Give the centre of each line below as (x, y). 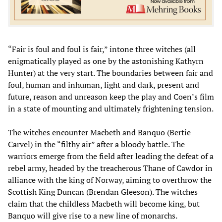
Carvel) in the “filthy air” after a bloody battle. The (96, 144)
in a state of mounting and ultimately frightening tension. (111, 109)
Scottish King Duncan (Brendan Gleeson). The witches (103, 192)
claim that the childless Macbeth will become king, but (104, 204)
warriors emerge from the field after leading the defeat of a (111, 156)
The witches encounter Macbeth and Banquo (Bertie (99, 133)
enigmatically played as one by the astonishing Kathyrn (106, 61)
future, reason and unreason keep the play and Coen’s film (111, 97)
